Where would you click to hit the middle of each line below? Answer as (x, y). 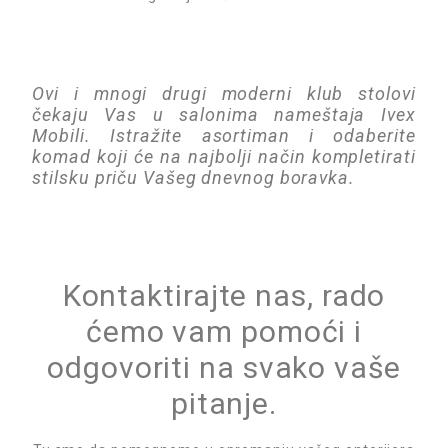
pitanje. (224, 403)
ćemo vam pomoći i (224, 331)
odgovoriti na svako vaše (224, 367)
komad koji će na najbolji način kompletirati (224, 156)
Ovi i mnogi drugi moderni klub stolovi (224, 93)
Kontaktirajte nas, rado (224, 295)
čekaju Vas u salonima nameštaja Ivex (224, 114)
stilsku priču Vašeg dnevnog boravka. (193, 177)
